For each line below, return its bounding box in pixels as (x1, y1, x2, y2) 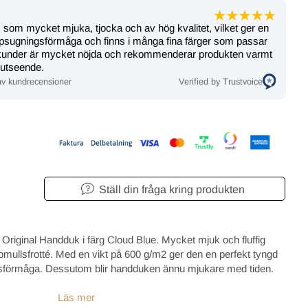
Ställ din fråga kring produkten (98, 183, 245, 195)
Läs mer (58, 291, 95, 303)
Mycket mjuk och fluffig (162, 233, 265, 245)
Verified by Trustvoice (178, 76, 263, 87)
